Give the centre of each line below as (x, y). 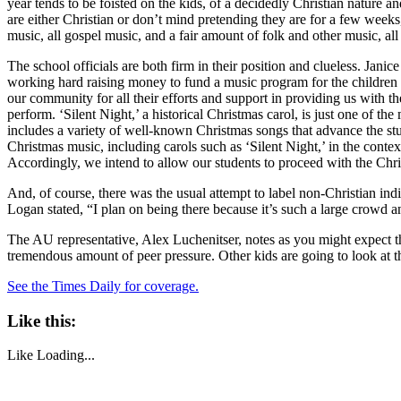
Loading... (66, 355)
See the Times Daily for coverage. (103, 286)
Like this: (42, 320)
